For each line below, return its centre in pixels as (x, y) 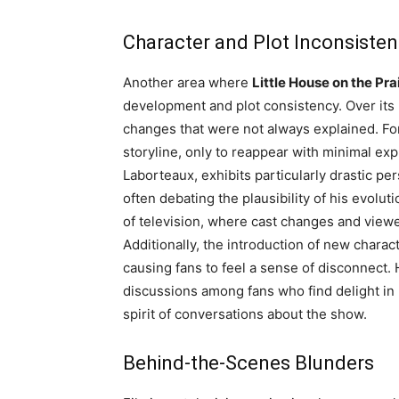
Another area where (187, 82)
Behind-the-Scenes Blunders (248, 362)
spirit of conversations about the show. (245, 313)
